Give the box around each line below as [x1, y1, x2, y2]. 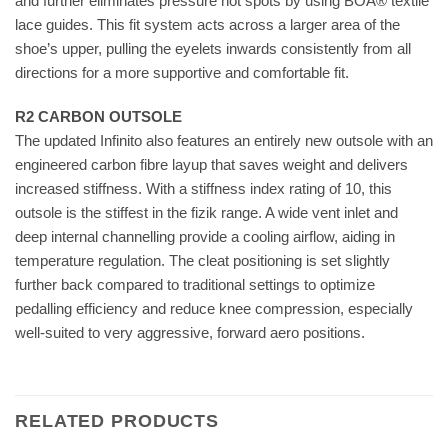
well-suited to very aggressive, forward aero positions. [15, 324, 365, 342]
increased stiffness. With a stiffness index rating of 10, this [15, 180, 392, 198]
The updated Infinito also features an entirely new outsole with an [15, 132, 433, 150]
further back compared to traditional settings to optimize [15, 276, 375, 294]
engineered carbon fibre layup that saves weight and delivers [15, 156, 408, 174]
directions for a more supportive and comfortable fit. [15, 64, 349, 82]
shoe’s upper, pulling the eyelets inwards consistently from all [15, 40, 411, 58]
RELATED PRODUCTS [15, 410, 220, 431]
